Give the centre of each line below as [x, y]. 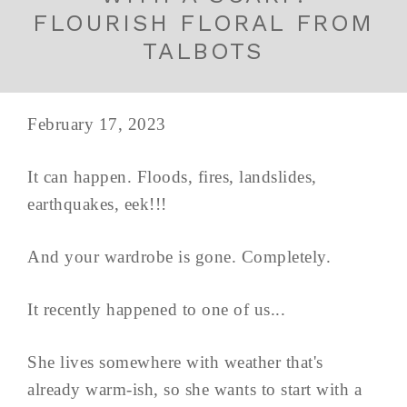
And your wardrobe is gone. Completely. [179, 257]
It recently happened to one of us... [156, 310]
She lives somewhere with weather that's [175, 362]
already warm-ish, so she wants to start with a [194, 390]
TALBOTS [203, 51]
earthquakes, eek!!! [97, 204]
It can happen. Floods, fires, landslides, [172, 177]
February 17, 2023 [97, 124]
